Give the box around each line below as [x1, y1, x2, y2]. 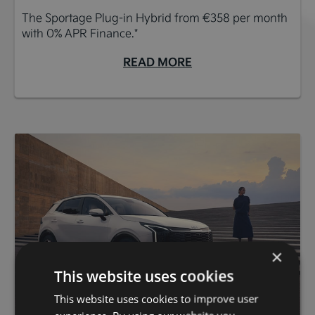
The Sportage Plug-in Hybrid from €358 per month [22, 10, 288, 25]
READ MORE [123, 53, 192, 70]
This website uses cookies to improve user [54, 291, 259, 305]
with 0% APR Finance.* [22, 25, 138, 41]
